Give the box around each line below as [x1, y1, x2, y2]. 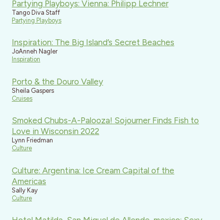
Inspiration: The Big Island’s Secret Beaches [12, 37, 174, 48]
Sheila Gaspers [12, 86, 54, 94]
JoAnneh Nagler [12, 48, 57, 55]
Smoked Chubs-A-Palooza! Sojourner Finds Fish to [12, 115, 199, 126]
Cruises [12, 94, 32, 102]
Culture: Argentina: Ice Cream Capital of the [12, 165, 174, 175]
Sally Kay [12, 186, 38, 194]
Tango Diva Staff [12, 8, 60, 16]
